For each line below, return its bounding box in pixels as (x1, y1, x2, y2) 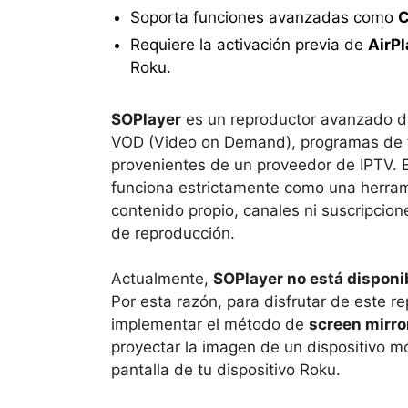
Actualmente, (111, 270, 213, 289)
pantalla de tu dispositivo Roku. (111, 361, 341, 380)
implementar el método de (111, 315, 309, 334)
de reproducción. (111, 223, 235, 242)
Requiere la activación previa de (129, 35, 368, 54)
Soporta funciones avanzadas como (129, 8, 398, 27)
